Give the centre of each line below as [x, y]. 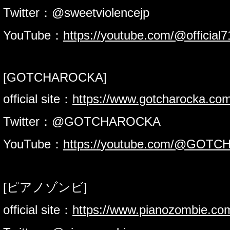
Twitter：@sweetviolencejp [76, 12]
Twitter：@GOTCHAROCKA [82, 121]
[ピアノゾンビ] [45, 187]
